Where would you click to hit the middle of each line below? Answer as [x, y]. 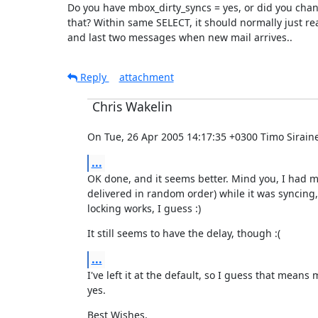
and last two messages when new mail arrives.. [180, 37]
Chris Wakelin [132, 106]
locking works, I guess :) [144, 208]
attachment [146, 77]
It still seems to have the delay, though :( [183, 233]
